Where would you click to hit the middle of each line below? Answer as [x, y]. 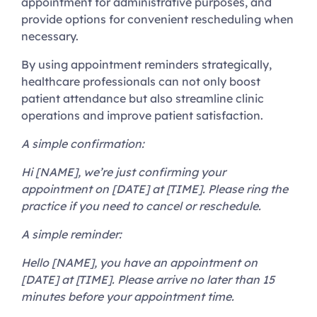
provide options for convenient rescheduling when [157, 19]
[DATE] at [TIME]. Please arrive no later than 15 [148, 280]
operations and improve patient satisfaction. [142, 116]
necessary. [50, 36]
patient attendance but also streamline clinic [143, 99]
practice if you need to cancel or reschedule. [143, 206]
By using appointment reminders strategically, [146, 65]
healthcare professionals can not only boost [141, 82]
